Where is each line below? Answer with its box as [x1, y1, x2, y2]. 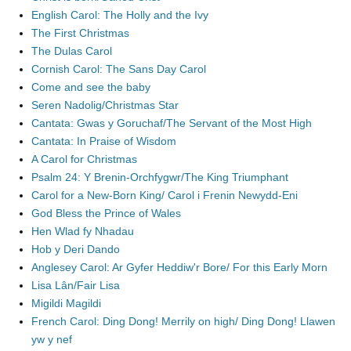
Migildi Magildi [31, 297, 101, 309]
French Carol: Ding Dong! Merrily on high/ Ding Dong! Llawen [31, 315, 335, 327]
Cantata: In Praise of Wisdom [31, 135, 176, 147]
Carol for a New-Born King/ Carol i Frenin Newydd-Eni [31, 189, 298, 201]
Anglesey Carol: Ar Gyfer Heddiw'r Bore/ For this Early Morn [31, 261, 327, 273]
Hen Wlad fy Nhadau [31, 225, 134, 237]
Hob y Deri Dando [31, 243, 120, 255]
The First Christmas [31, 27, 129, 39]
